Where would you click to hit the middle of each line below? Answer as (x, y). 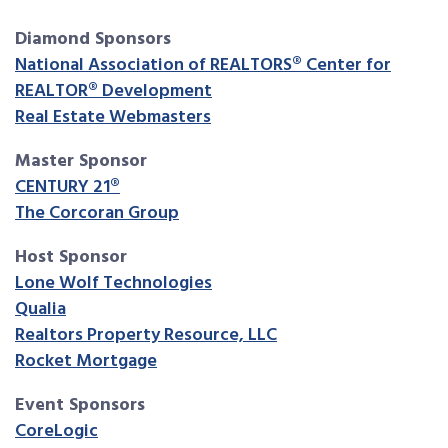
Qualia (40, 310)
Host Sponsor (71, 258)
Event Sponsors (80, 406)
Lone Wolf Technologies (113, 284)
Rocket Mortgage (86, 362)
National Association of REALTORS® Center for (203, 66)
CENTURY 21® (67, 188)
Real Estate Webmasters (113, 118)
